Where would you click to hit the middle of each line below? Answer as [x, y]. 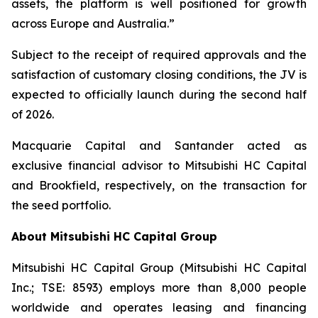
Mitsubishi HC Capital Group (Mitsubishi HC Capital [159, 268]
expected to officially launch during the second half [159, 94]
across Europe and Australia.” [93, 23]
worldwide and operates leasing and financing [159, 307]
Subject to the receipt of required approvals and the [159, 55]
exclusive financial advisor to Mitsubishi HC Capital [159, 165]
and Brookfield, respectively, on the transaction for [159, 185]
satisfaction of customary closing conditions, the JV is [159, 75]
